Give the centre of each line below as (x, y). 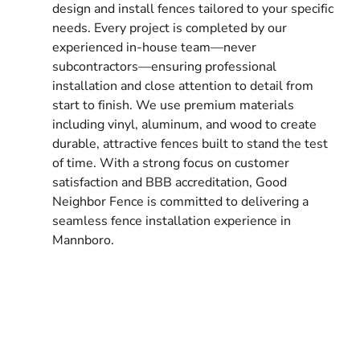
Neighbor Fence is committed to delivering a (180, 201)
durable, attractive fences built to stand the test (190, 143)
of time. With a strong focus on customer (171, 163)
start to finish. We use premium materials (173, 105)
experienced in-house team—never (154, 47)
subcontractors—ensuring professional (164, 66)
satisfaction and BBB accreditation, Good (170, 182)
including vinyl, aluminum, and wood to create (184, 124)
